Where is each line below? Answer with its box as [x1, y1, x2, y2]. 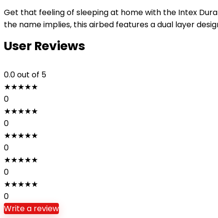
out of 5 [17, 69, 46, 80]
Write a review [4, 203, 59, 214]
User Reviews [4, 37, 85, 54]
